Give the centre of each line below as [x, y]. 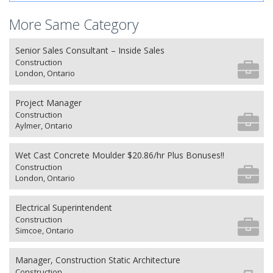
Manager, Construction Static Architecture [98, 260]
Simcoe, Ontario [44, 230]
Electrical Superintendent [64, 207]
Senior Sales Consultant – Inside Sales [90, 50]
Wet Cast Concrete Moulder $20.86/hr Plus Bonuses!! [120, 155]
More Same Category [74, 24]
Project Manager [48, 102]
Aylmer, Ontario [44, 125]
